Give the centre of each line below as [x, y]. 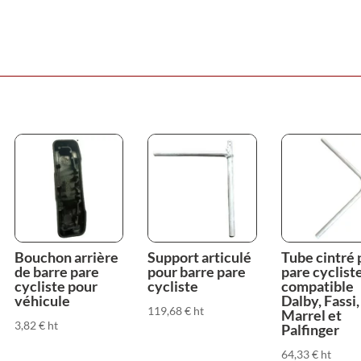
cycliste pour [56, 286]
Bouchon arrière [66, 257]
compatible [317, 286]
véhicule [42, 300]
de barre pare [56, 271]
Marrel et [311, 315]
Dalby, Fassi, [320, 300]
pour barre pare [197, 271]
